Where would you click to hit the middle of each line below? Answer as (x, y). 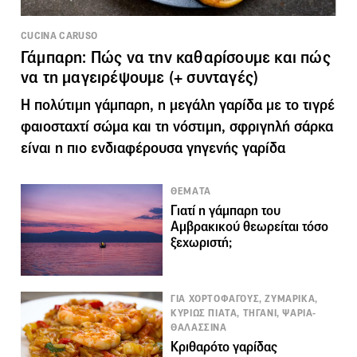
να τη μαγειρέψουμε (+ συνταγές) (140, 77)
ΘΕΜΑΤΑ (191, 191)
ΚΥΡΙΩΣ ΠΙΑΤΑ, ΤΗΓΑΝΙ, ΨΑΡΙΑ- (243, 313)
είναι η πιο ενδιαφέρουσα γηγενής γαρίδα (153, 147)
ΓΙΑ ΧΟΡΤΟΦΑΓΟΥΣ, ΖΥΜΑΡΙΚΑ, (244, 298)
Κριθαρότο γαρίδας (224, 347)
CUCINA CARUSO (59, 35)
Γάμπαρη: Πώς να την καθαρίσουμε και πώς (176, 57)
